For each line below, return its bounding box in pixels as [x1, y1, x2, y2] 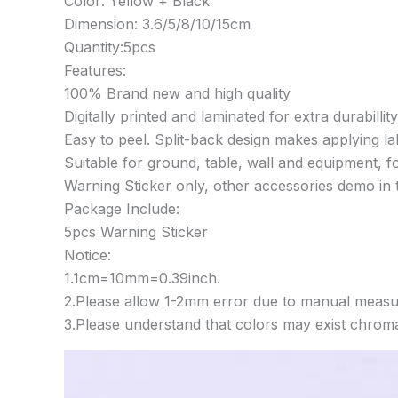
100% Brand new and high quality [64, 84, 291, 102]
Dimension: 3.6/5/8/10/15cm [64, 14, 251, 33]
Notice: [64, 245, 111, 264]
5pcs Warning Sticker [64, 222, 208, 241]
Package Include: [64, 199, 179, 218]
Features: [64, 60, 126, 79]
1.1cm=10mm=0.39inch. [64, 268, 220, 287]
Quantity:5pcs [64, 37, 155, 56]
